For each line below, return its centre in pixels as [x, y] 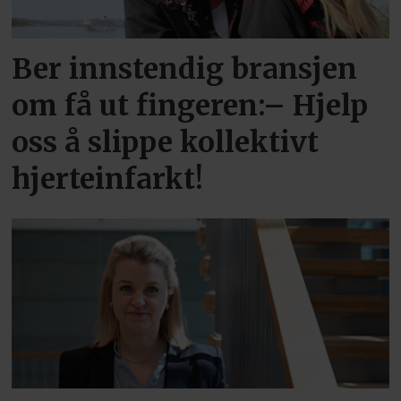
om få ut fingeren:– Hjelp [190, 106]
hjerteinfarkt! [108, 179]
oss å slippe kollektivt [166, 143]
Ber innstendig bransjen [185, 69]
